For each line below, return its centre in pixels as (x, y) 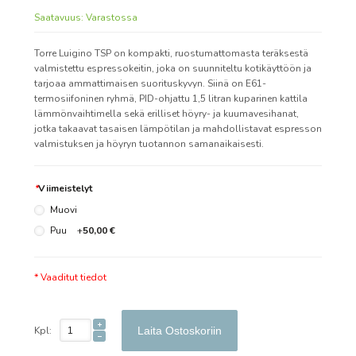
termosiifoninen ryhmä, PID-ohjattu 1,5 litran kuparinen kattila (171, 99)
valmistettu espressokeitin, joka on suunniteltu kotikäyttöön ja (173, 68)
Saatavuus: (60, 17)
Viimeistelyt (65, 188)
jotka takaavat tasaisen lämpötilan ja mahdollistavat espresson (178, 129)
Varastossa (112, 17)
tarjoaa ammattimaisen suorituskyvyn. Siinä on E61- (150, 83)
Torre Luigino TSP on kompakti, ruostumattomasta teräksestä (171, 53)
